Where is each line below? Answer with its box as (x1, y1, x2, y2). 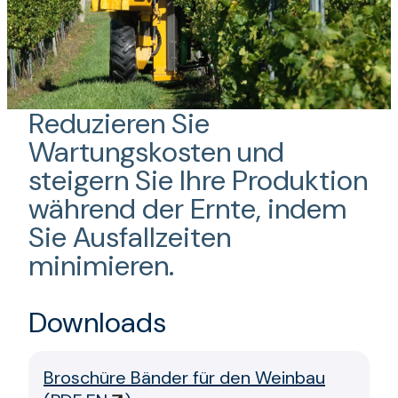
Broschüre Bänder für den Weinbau (44, 366, 325, 389)
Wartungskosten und (28, 133, 284, 171)
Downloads (28, 304, 166, 341)
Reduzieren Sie (28, 105, 210, 142)
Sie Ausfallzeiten (28, 219, 231, 256)
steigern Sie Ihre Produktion (28, 162, 368, 199)
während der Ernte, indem (28, 190, 346, 227)
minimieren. (28, 247, 174, 284)
